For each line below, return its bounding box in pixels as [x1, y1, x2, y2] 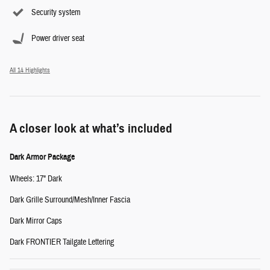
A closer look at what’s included [10, 121, 172, 137]
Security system [31, 7, 81, 19]
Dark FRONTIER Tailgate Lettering [10, 237, 114, 248]
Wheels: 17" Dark [10, 174, 62, 185]
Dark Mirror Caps [10, 216, 62, 227]
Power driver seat [31, 33, 84, 45]
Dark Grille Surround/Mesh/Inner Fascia [10, 195, 130, 206]
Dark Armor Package [10, 152, 75, 163]
